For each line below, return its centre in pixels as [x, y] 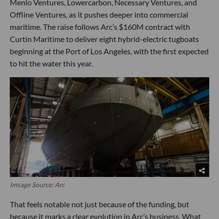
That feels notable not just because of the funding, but [99, 204]
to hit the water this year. [51, 64]
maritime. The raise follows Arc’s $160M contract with [100, 27]
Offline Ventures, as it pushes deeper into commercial [99, 15]
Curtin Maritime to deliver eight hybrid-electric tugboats [104, 39]
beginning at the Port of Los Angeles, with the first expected [109, 51]
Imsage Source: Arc [37, 185]
